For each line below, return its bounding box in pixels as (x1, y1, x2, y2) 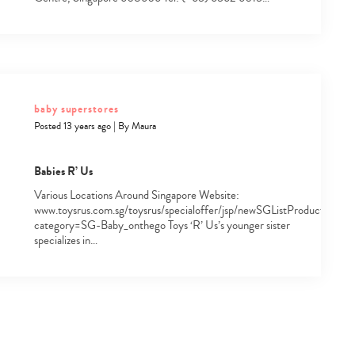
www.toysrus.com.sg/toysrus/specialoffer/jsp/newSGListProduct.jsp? (33, 201, 344, 219)
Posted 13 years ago (33, 118, 111, 133)
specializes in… (33, 231, 97, 249)
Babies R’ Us (33, 162, 93, 180)
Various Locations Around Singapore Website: (33, 186, 239, 204)
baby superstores (33, 100, 119, 117)
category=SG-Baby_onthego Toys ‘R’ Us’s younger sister (33, 216, 290, 234)
